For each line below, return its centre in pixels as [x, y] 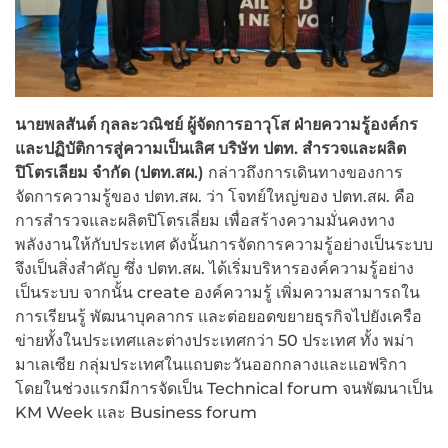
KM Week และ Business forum [136, 413]
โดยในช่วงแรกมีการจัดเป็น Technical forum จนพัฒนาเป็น [224, 389]
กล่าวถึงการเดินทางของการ [305, 173]
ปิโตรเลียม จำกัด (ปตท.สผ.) [111, 173]
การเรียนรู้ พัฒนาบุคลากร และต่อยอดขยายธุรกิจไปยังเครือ [218, 317]
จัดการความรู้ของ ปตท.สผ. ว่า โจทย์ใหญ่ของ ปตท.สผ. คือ [215, 197]
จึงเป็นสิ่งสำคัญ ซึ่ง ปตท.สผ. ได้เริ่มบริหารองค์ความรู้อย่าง [214, 269]
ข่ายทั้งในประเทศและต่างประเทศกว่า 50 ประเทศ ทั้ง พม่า [214, 341]
